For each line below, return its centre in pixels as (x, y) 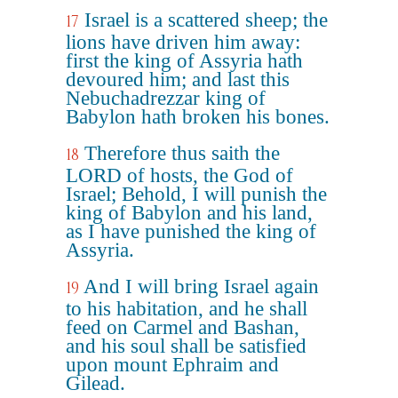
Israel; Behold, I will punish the (196, 194)
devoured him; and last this (178, 80)
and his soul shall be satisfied (186, 346)
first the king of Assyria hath (184, 61)
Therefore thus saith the (182, 153)
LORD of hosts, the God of (179, 175)
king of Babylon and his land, (189, 213)
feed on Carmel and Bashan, (183, 327)
